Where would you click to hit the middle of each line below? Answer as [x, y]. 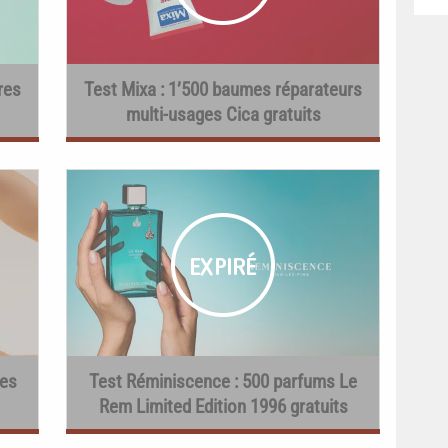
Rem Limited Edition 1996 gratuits [223, 406]
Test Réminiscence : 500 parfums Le [223, 381]
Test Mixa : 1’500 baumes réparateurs [223, 89]
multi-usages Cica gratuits [223, 114]
